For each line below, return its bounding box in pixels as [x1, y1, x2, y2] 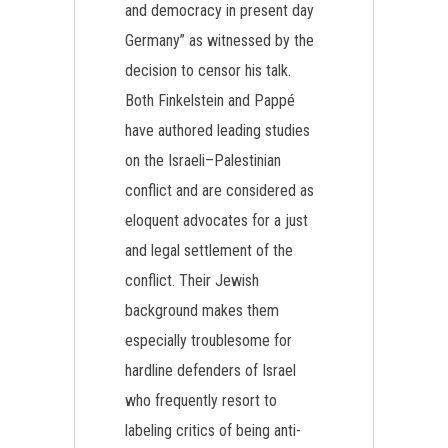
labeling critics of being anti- [125, 421, 301, 440]
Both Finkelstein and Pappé [125, 91, 295, 110]
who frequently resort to [125, 391, 277, 410]
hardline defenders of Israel [125, 361, 296, 380]
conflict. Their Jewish [125, 271, 259, 290]
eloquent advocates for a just [125, 211, 308, 230]
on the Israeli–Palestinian [125, 151, 281, 170]
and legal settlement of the [125, 241, 293, 260]
